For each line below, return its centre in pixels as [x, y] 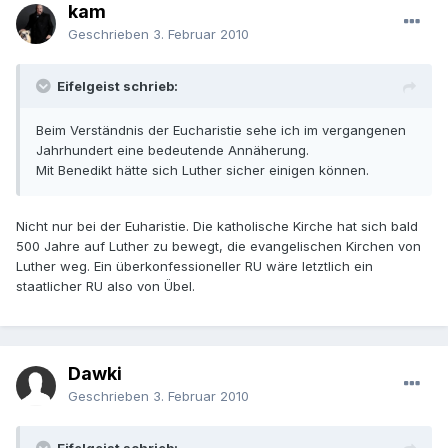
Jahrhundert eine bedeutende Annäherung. [172, 150]
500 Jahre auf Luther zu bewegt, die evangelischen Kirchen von [218, 246]
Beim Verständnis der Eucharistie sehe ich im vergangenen [221, 130]
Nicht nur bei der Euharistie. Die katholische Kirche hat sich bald [217, 226]
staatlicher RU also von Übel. [105, 286]
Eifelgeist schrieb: [117, 86]
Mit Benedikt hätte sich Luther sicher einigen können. [202, 170]
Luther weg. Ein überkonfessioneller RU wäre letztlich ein [194, 266]
